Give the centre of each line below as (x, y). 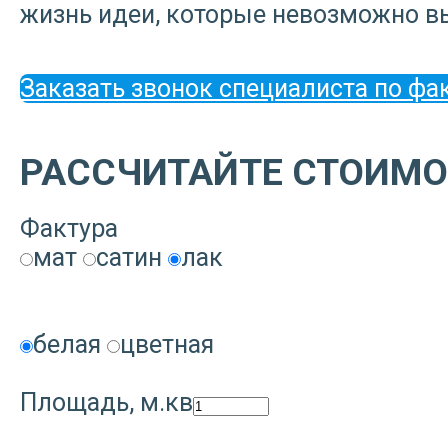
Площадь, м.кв (106, 403)
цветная (167, 345)
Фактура (69, 229)
